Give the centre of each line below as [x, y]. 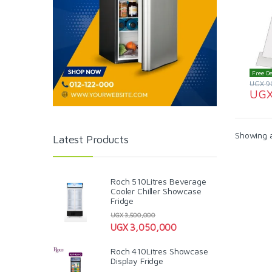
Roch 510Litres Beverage [158, 181]
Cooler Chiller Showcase [156, 191]
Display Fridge [137, 260]
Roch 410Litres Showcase [159, 251]
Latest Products [91, 140]
